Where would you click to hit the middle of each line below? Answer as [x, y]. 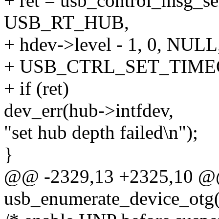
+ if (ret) [36, 88]
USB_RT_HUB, [66, 22]
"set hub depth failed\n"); [101, 132]
